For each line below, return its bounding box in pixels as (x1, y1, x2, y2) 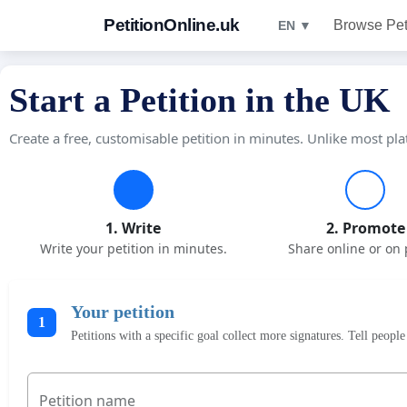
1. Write (105, 218, 162, 238)
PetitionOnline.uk (104, 15, 240, 35)
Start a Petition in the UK (9, 81, 391, 119)
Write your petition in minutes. (39, 240, 227, 257)
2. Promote (325, 218, 405, 238)
